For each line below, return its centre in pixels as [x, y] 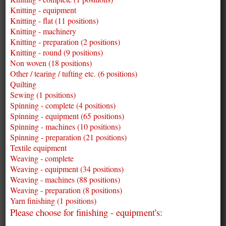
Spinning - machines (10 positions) [65, 127]
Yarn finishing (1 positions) [53, 201]
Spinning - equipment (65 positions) [67, 116]
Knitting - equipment [43, 10]
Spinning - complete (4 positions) [63, 105]
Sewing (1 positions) [43, 95]
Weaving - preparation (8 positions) [66, 190]
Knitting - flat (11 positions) [54, 21]
